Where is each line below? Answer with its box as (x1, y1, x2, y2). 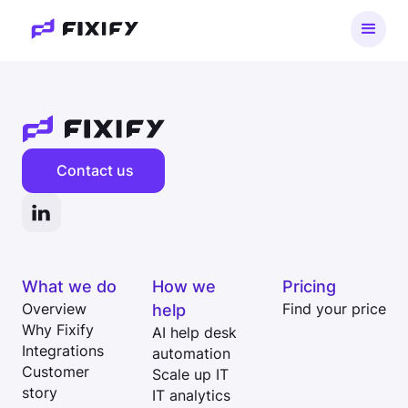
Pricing (282, 277, 337, 297)
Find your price (282, 301, 387, 319)
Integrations (21, 342, 104, 361)
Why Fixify (21, 321, 94, 340)
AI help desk (152, 324, 237, 342)
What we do (21, 277, 117, 297)
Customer (21, 363, 89, 382)
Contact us (56, 162, 134, 180)
